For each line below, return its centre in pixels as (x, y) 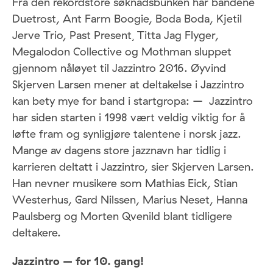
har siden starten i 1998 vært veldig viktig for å (129, 118)
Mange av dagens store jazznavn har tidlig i (119, 151)
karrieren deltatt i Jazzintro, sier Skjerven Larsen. (133, 167)
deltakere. (37, 233)
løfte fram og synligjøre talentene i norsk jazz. (127, 134)
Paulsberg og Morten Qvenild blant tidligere (122, 216)
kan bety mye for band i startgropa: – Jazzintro (133, 101)
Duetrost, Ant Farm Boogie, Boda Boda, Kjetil (127, 19)
